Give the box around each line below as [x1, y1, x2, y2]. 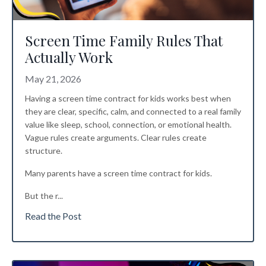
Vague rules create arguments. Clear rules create [25, 132, 207, 142]
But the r [25, 190, 58, 201]
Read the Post [25, 210, 81, 221]
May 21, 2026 [25, 72, 81, 84]
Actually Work [25, 47, 113, 66]
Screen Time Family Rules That [25, 30, 223, 50]
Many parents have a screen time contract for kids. [25, 167, 214, 178]
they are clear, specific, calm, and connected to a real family [25, 106, 241, 116]
